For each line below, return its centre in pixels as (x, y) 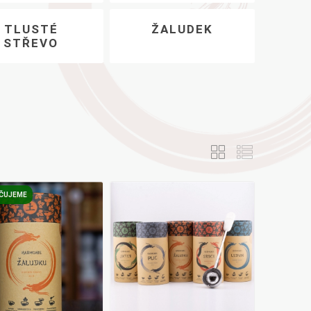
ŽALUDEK (183, 29)
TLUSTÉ (31, 29)
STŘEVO (31, 43)
